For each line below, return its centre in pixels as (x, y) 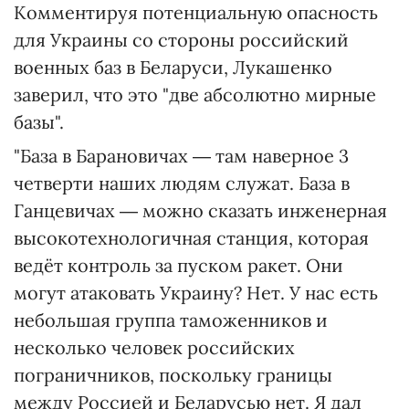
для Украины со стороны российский (181, 40)
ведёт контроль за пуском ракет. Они (178, 265)
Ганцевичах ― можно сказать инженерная (200, 210)
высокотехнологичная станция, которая (191, 238)
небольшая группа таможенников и (171, 320)
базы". (39, 122)
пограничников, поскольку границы (173, 375)
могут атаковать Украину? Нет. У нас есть (196, 293)
